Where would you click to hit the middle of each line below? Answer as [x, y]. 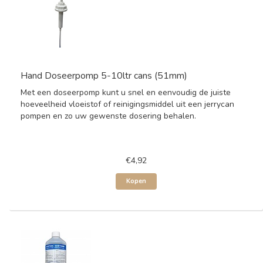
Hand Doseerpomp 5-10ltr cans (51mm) [104, 76]
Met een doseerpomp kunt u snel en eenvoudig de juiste [126, 92]
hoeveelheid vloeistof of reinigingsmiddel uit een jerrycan [127, 104]
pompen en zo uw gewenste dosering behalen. [108, 116]
